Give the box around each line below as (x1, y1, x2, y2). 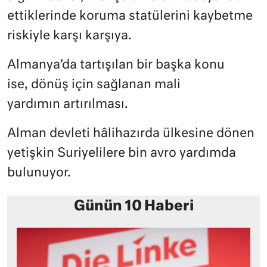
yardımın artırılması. (7, 98, 128, 111)
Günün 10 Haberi (73, 199, 194, 213)
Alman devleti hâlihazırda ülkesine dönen (7, 127, 254, 140)
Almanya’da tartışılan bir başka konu (7, 58, 225, 72)
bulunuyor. (7, 166, 71, 179)
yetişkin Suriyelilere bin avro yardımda (7, 147, 236, 160)
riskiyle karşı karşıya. (7, 29, 132, 42)
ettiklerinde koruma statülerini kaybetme (7, 10, 253, 23)
